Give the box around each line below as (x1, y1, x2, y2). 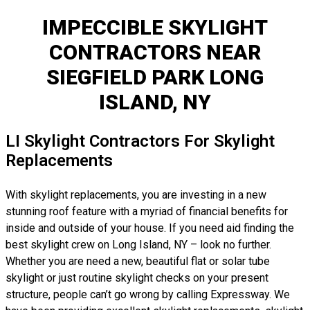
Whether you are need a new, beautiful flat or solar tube (6, 255, 270, 268)
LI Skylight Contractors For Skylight (6, 131, 275, 151)
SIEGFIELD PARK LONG (46, 65, 264, 89)
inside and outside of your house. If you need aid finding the (6, 221, 294, 235)
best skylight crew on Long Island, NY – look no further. (6, 238, 271, 251)
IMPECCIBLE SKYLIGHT (42, 15, 268, 39)
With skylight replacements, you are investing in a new (6, 188, 266, 201)
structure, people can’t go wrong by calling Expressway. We (6, 288, 290, 301)
